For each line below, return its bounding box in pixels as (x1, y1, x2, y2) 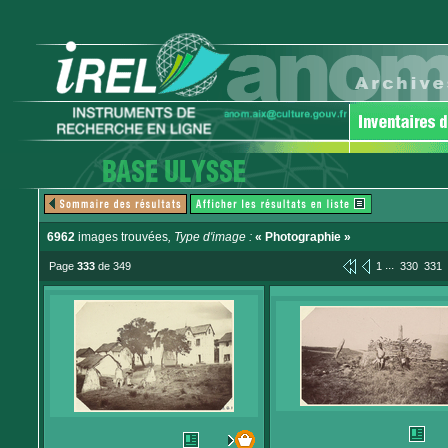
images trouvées (75, 230, 168, 244)
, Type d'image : (168, 230, 255, 244)
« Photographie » (255, 230, 351, 244)
